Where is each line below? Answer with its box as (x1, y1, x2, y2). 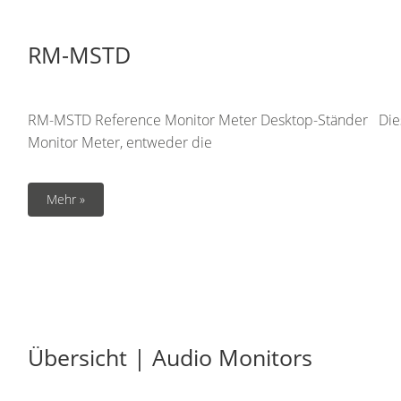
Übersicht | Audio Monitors (28, 342, 312, 372)
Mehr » (47, 191, 85, 208)
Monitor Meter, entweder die (28, 132, 212, 152)
